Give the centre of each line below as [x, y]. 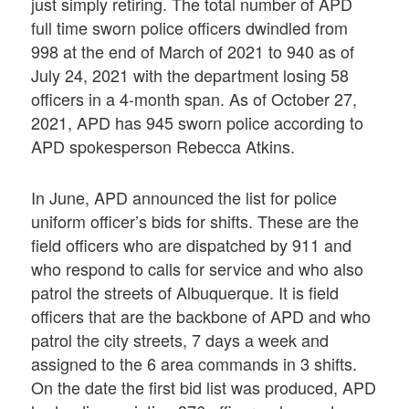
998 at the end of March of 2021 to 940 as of [193, 52]
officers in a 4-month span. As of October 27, [194, 99]
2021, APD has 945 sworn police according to [198, 123]
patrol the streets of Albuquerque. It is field [185, 292]
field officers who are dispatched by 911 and [192, 244]
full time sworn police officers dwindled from [190, 28]
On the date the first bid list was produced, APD [204, 387]
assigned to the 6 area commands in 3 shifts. [194, 363]
